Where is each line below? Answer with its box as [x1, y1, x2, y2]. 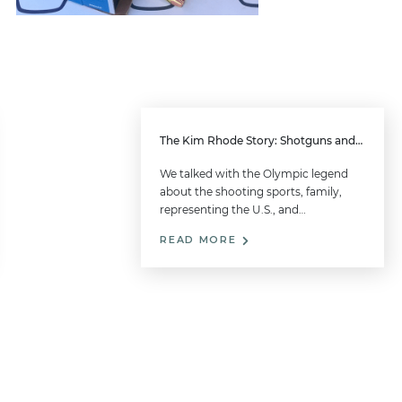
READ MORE [160, 234, 241, 247]
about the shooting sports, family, [160, 185, 343, 199]
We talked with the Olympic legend [160, 167, 349, 181]
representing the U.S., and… [160, 203, 307, 217]
